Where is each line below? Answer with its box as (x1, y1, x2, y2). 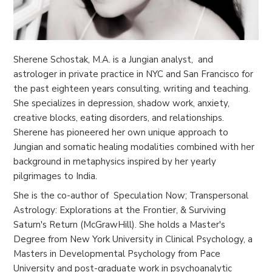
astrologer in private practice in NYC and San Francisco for (13, 67, 254, 80)
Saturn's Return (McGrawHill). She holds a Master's (13, 218, 226, 231)
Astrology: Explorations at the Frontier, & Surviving (13, 203, 226, 216)
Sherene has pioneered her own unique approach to (13, 126, 229, 138)
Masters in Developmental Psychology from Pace (13, 247, 221, 260)
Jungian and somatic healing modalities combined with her (13, 140, 255, 153)
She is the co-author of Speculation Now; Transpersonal (13, 189, 249, 202)
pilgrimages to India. (13, 169, 100, 182)
